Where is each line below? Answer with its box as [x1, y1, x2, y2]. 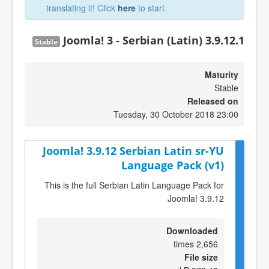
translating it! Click [46, 2, 118, 14]
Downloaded [166, 224, 218, 237]
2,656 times [196, 237, 218, 250]
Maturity [205, 68, 238, 80]
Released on [187, 95, 238, 107]
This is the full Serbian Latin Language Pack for [44, 178, 224, 191]
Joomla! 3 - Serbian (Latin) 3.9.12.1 [63, 33, 244, 47]
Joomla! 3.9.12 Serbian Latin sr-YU [43, 144, 224, 158]
